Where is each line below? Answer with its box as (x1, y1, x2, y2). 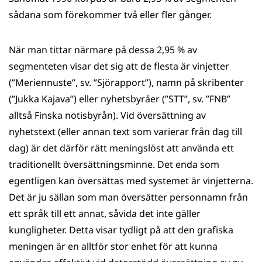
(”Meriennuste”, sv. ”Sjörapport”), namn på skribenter (9, 76, 244, 89)
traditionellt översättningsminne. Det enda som (9, 158, 219, 171)
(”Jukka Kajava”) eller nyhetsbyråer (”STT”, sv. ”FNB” (9, 92, 230, 105)
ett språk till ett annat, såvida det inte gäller (9, 207, 201, 220)
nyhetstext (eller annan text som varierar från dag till (9, 125, 242, 138)
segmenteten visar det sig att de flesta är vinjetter (9, 60, 229, 73)
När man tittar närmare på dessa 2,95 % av (9, 43, 197, 56)
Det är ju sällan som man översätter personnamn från (9, 191, 248, 204)
